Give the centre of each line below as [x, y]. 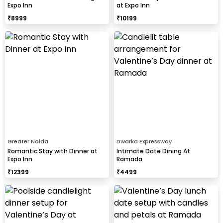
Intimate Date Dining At [153, 151]
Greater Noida [28, 141]
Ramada [129, 159]
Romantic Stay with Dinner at [53, 151]
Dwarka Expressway [144, 141]
